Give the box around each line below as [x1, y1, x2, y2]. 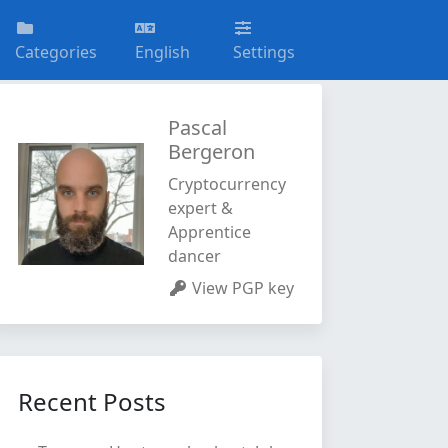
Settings [233, 41, 296, 63]
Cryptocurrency [167, 173, 286, 195]
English [135, 41, 191, 63]
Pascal [167, 114, 227, 141]
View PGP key [191, 277, 294, 299]
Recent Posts [18, 385, 166, 418]
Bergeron [167, 138, 255, 165]
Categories [14, 41, 97, 63]
